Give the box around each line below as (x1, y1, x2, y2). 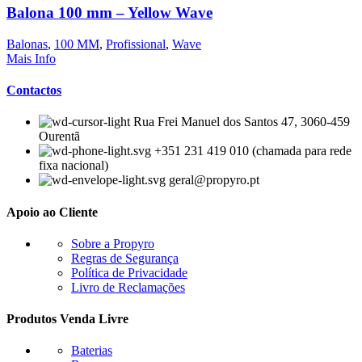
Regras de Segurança (71, 250, 179, 265)
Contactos (6, 83, 61, 98)
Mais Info (6, 51, 56, 65)
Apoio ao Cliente (6, 204, 98, 219)
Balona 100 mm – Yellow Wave (6, 4, 213, 22)
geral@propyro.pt (169, 173, 259, 187)
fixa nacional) (39, 158, 108, 173)
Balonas (6, 36, 48, 51)
